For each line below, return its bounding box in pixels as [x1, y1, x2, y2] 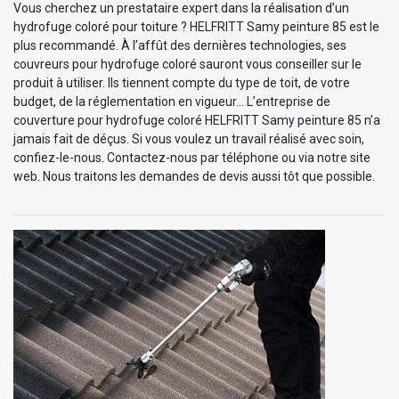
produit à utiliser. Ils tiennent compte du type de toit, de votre [13, 75, 350, 90]
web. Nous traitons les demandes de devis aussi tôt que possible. [13, 168, 375, 183]
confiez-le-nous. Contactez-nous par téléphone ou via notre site [13, 150, 370, 165]
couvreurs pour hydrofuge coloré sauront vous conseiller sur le [13, 56, 362, 71]
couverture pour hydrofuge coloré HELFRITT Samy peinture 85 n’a [13, 112, 380, 127]
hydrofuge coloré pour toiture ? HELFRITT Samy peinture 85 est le [13, 19, 379, 34]
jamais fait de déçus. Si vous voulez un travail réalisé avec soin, [13, 131, 364, 146]
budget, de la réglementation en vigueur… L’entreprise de [13, 94, 330, 109]
